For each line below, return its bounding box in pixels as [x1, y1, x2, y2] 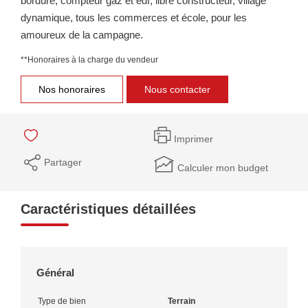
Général [36, 266, 74, 278]
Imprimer [174, 133, 213, 144]
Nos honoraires [38, 83, 105, 95]
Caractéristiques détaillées [21, 201, 196, 217]
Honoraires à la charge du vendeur [27, 54, 158, 65]
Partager [44, 156, 82, 168]
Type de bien [38, 296, 86, 306]
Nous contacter [144, 83, 210, 95]
